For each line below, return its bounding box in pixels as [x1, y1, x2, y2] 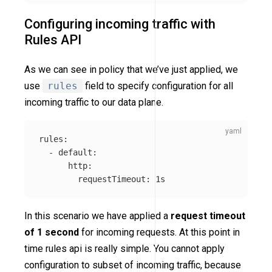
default [58, 147, 92, 157]
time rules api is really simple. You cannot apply [24, 242, 225, 254]
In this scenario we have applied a [24, 209, 171, 222]
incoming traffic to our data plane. [24, 96, 163, 108]
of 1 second [24, 226, 79, 238]
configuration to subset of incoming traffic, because [24, 259, 241, 271]
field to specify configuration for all [83, 80, 233, 92]
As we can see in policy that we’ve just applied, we [24, 63, 238, 75]
